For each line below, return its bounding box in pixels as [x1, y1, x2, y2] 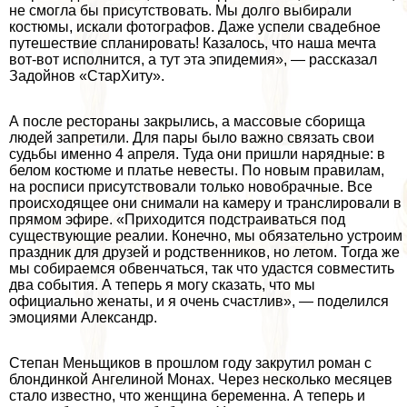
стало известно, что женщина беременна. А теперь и [9, 387, 365, 403]
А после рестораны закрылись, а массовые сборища [9, 113, 365, 129]
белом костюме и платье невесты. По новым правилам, [9, 162, 384, 178]
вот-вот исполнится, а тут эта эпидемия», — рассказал [9, 51, 377, 67]
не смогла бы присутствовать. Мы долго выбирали [9, 2, 352, 18]
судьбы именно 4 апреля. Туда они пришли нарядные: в [9, 145, 385, 162]
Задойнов [9, 67, 79, 84]
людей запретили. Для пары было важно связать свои [9, 129, 374, 145]
